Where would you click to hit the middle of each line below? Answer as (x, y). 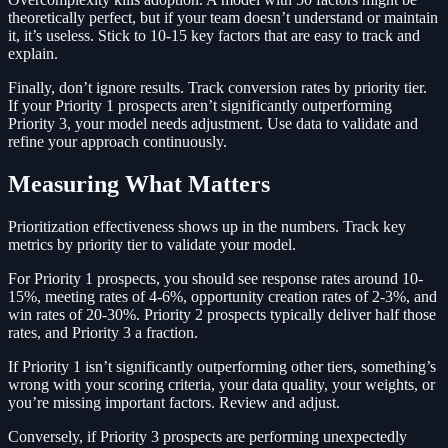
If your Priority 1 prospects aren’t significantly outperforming (200, 105)
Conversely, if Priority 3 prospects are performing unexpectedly (207, 436)
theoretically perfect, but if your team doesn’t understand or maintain (223, 17)
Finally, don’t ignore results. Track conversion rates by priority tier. (217, 87)
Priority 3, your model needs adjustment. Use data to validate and (213, 123)
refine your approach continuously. (117, 141)
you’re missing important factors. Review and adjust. (174, 402)
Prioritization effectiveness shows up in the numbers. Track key (207, 226)
